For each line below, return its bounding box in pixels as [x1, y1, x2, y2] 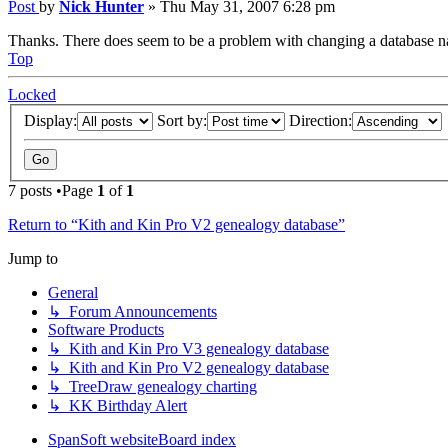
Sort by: [157, 111, 207, 129]
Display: [24, 111, 77, 129]
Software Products [48, 320, 164, 338]
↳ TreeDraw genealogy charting [48, 377, 257, 395]
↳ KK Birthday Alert [48, 396, 187, 414]
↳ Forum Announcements [48, 302, 217, 320]
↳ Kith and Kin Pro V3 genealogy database [48, 339, 329, 357]
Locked [8, 86, 56, 104]
